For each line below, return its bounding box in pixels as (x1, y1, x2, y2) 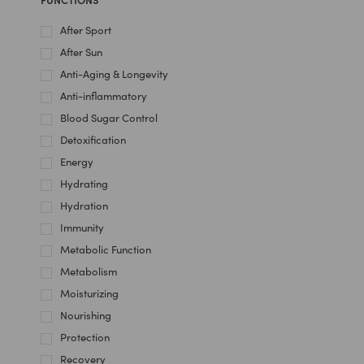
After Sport (60, 23, 111, 37)
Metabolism (60, 264, 117, 279)
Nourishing (60, 308, 111, 323)
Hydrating (60, 176, 108, 191)
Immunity (60, 220, 104, 235)
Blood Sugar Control (60, 110, 158, 125)
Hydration (60, 198, 108, 213)
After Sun (60, 45, 102, 59)
